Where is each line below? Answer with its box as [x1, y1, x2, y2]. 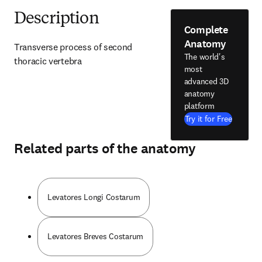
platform [184, 101, 215, 111]
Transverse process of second [14, 41, 133, 53]
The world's [184, 51, 225, 62]
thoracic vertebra [14, 55, 82, 67]
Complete [184, 23, 228, 37]
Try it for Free [184, 113, 232, 124]
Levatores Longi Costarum [47, 192, 140, 202]
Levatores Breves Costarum [47, 231, 143, 242]
